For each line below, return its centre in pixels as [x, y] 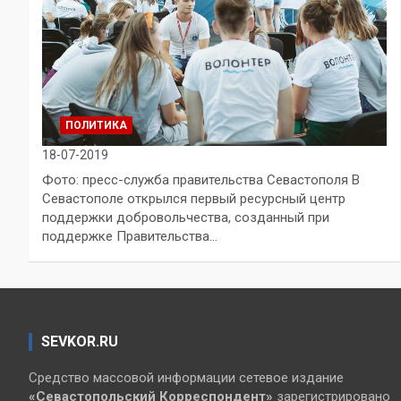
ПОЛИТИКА [96, 125]
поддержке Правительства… [130, 236]
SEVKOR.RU [80, 341]
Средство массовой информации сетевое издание [186, 377]
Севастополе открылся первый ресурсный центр [194, 198]
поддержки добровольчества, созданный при [186, 217]
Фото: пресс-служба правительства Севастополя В [201, 179]
